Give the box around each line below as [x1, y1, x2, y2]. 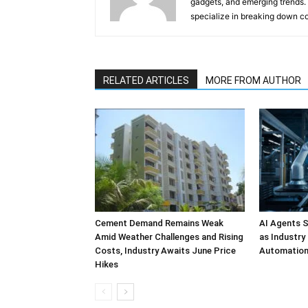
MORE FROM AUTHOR [206, 75, 301, 86]
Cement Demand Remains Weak [95, 218, 223, 228]
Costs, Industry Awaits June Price [95, 245, 236, 256]
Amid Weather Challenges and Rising [95, 232, 243, 242]
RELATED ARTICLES [103, 75, 189, 86]
